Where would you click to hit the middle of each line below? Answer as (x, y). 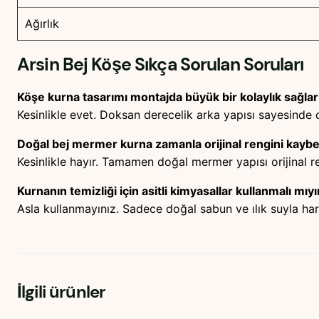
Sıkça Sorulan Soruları (217, 64)
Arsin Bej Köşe (74, 64)
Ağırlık (42, 24)
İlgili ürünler (62, 292)
